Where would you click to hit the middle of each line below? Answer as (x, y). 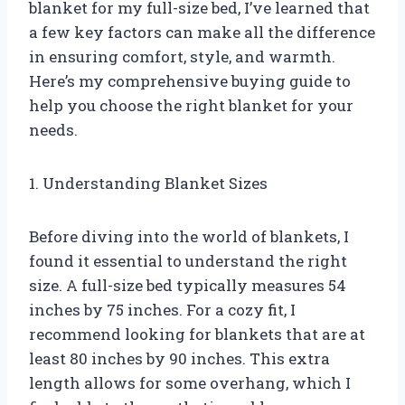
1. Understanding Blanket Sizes (148, 183)
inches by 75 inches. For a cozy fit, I (162, 309)
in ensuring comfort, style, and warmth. (182, 56)
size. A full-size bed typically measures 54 (188, 285)
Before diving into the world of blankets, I (189, 236)
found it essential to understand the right (188, 260)
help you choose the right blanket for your (191, 105)
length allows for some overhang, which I (190, 382)
